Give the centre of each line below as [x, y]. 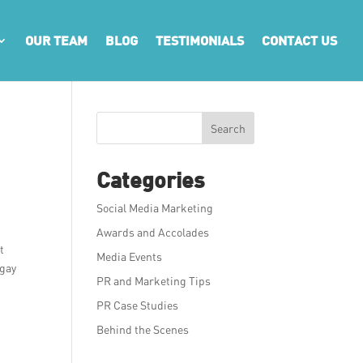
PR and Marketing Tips [154, 281]
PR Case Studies [138, 305]
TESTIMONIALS [200, 40]
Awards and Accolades [153, 232]
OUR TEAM [56, 40]
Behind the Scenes [143, 329]
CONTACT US [299, 40]
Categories [151, 179]
